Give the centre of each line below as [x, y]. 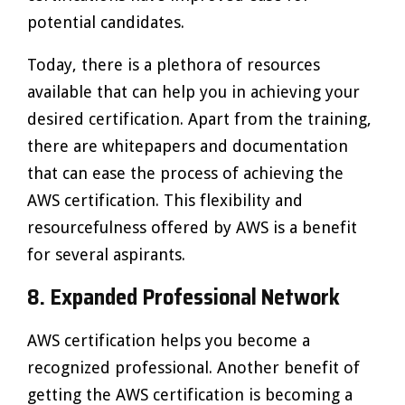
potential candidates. [106, 22]
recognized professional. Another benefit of [193, 367]
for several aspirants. [106, 254]
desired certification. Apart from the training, [199, 119]
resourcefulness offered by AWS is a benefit [192, 227]
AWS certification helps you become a [169, 340]
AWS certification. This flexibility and [165, 200]
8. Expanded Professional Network [184, 297]
